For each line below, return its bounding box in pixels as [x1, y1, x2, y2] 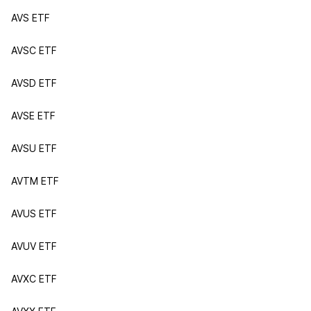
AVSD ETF [11, 77, 57, 89]
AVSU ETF [11, 142, 57, 154]
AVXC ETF [11, 273, 57, 285]
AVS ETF [11, 12, 50, 24]
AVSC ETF [11, 44, 57, 56]
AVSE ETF [11, 110, 56, 121]
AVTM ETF [11, 175, 59, 187]
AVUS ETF [11, 208, 57, 219]
